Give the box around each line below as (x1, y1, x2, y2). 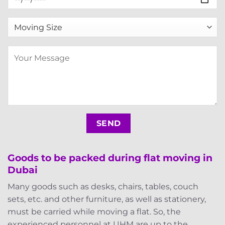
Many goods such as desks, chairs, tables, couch (8, 182, 198, 192)
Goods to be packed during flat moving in (8, 151, 212, 164)
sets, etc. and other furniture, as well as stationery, (8, 194, 206, 204)
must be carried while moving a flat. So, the (8, 207, 181, 217)
